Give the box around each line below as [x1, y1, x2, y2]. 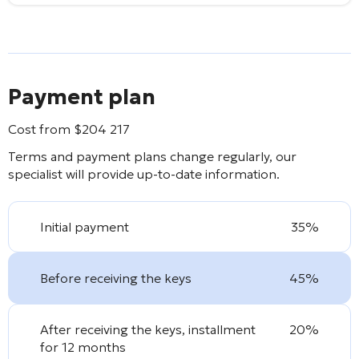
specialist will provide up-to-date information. [8, 165, 280, 182]
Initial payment [40, 218, 130, 235]
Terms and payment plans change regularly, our [8, 147, 296, 164]
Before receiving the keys [40, 269, 192, 286]
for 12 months [40, 338, 127, 355]
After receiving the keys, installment [40, 321, 256, 337]
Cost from [8, 120, 74, 137]
